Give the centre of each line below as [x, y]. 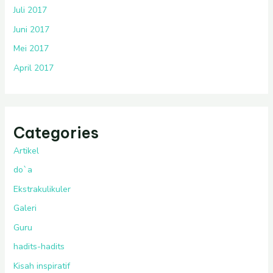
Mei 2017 [31, 49]
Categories [56, 133]
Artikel [26, 151]
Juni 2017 [31, 29]
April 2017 [33, 68]
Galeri [25, 208]
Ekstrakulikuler [42, 189]
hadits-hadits [39, 247]
